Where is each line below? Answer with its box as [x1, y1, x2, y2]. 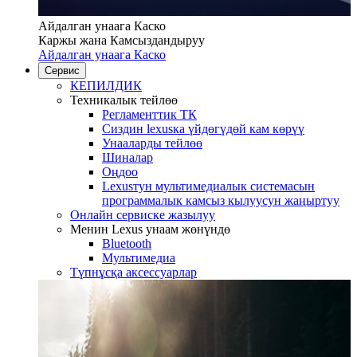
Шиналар [102, 150, 153, 164]
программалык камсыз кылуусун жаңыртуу [102, 193, 339, 207]
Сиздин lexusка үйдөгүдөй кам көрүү [102, 121, 304, 135]
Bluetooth [102, 236, 151, 250]
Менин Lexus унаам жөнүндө [70, 222, 230, 236]
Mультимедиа [102, 250, 175, 265]
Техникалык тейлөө [70, 92, 178, 107]
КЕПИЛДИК [70, 78, 142, 92]
